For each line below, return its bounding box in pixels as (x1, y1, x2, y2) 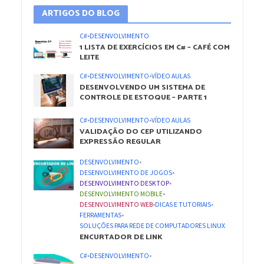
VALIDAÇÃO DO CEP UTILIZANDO (80, 125, 203, 138)
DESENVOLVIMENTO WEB (80, 200, 153, 209)
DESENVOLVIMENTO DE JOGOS (80, 168, 173, 177)
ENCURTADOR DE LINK (80, 230, 163, 243)
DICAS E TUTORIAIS (155, 200, 212, 209)
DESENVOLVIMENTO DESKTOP (80, 179, 170, 187)
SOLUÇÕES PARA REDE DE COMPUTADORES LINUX (80, 221, 226, 230)
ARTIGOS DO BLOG (41, 6, 120, 21)
